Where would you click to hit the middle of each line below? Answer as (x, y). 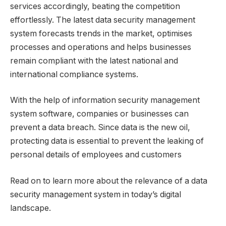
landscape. (31, 208)
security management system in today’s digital (96, 194)
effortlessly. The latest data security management (103, 20)
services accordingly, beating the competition (95, 6)
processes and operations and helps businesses (101, 47)
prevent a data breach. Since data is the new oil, (100, 128)
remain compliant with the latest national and (94, 61)
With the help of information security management (105, 100)
